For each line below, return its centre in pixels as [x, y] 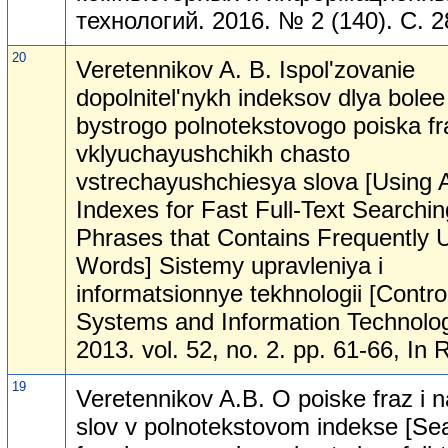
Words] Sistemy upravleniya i [229, 265]
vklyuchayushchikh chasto [213, 153]
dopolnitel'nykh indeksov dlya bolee [260, 97]
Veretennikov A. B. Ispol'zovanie [245, 69]
